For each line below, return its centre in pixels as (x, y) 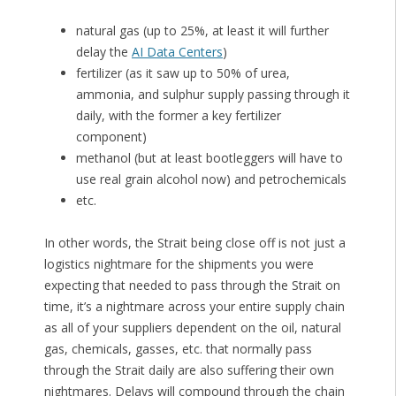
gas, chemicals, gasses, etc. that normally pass (178, 349)
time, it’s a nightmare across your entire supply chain (194, 307)
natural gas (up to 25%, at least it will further (202, 31)
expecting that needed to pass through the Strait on (192, 286)
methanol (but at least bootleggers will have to (209, 158)
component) (111, 137)
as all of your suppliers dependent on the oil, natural (192, 328)
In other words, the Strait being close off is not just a (194, 243)
